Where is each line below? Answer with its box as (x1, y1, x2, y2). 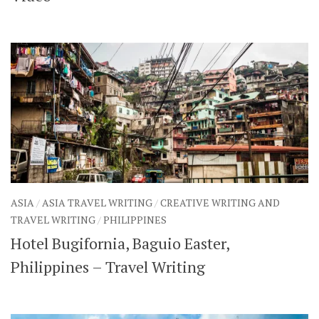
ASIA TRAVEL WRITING (42, 196, 152, 210)
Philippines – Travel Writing (11, 256, 205, 278)
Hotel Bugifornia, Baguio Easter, (11, 233, 229, 254)
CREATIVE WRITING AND (160, 196, 280, 210)
